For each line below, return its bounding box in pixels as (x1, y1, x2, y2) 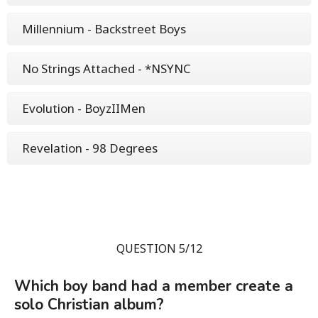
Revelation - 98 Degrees (22, 139, 158, 156)
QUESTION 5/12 (116, 240, 202, 256)
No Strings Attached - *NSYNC (22, 60, 191, 77)
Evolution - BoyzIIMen (22, 99, 146, 116)
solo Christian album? (14, 294, 164, 314)
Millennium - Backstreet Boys (22, 20, 186, 37)
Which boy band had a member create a (14, 275, 293, 296)
